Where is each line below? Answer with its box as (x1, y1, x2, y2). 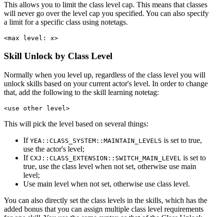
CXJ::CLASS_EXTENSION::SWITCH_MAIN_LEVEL (30, 154, 181, 162)
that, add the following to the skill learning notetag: (4, 88, 159, 96)
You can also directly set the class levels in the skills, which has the (4, 196, 207, 204)
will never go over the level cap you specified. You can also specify (4, 9, 209, 18)
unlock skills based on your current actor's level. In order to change (4, 79, 208, 88)
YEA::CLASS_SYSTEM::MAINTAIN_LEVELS (30, 137, 162, 144)
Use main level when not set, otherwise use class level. (23, 179, 190, 188)
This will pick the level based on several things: (4, 119, 148, 128)
